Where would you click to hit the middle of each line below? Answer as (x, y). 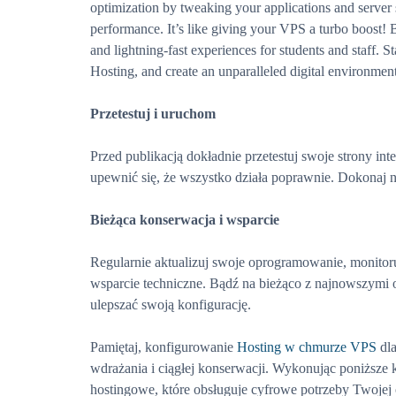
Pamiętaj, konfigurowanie (164, 347)
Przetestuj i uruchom (153, 114)
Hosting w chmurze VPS (307, 347)
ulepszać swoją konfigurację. (171, 305)
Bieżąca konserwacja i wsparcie (185, 220)
